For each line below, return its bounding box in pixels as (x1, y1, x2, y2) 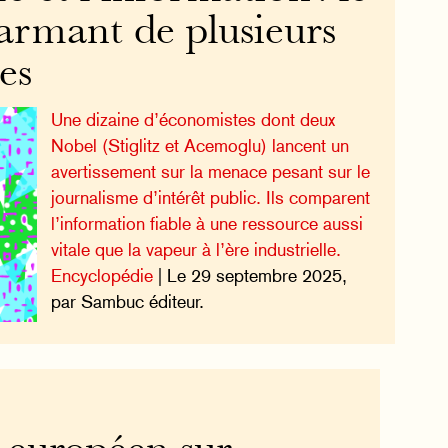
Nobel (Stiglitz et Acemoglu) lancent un (50, 135, 349, 157)
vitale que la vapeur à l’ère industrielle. (50, 239, 341, 261)
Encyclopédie (50, 265, 153, 287)
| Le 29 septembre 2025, (152, 265, 347, 287)
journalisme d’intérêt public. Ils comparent (50, 187, 370, 209)
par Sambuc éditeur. (50, 291, 204, 313)
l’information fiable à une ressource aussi (50, 213, 363, 235)
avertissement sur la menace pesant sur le (50, 161, 370, 183)
